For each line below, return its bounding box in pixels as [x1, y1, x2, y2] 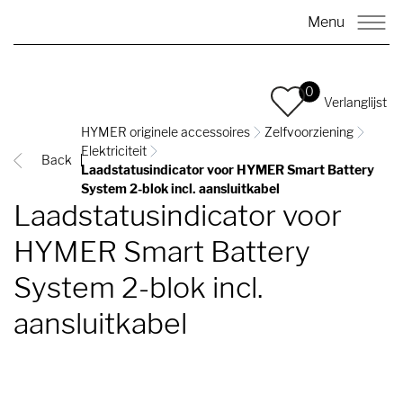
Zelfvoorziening [264, 124, 354, 139]
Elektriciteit [81, 143, 147, 158]
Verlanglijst [324, 94, 387, 110]
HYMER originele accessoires [81, 124, 250, 139]
